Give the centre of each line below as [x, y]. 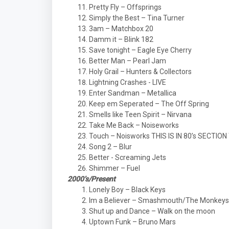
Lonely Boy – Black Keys [127, 190]
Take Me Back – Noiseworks [134, 125]
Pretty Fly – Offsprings [125, 7]
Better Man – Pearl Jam [128, 61]
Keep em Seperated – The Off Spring [149, 104]
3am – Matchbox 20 [121, 29]
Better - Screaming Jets [128, 157]
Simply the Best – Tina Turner [137, 18]
